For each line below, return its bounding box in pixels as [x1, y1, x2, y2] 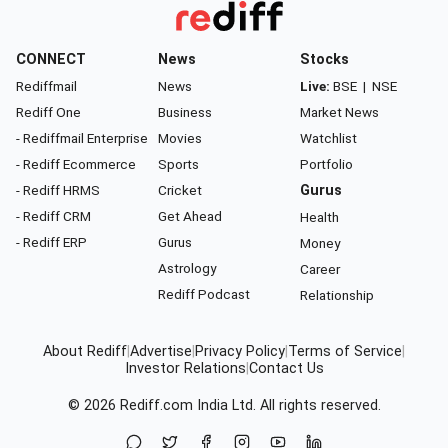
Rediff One [16, 103, 81, 120]
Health [300, 208, 339, 225]
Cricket [158, 181, 202, 198]
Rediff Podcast [158, 285, 250, 302]
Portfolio [300, 155, 353, 172]
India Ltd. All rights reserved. [192, 396, 381, 414]
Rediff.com [119, 396, 193, 414]
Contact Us [248, 359, 324, 377]
